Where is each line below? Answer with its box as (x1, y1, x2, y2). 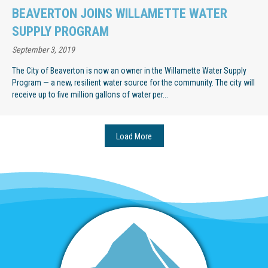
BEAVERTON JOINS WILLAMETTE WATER (12, 5, 227, 21)
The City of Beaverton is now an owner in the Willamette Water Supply (12, 65, 246, 75)
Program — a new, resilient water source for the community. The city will (12, 77, 255, 87)
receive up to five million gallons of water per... (12, 89, 168, 99)
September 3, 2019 (12, 44, 75, 54)
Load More (115, 131, 152, 141)
